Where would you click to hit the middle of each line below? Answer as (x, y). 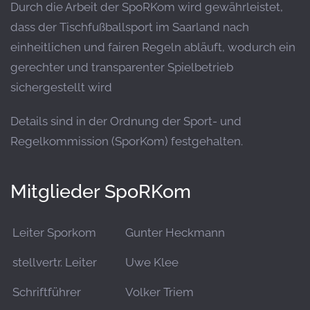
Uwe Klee (152, 262)
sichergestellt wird (61, 87)
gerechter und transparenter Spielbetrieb (122, 67)
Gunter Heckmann (175, 232)
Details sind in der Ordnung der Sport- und (126, 121)
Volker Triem (159, 292)
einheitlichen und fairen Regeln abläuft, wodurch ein (153, 47)
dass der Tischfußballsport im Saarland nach (130, 27)
